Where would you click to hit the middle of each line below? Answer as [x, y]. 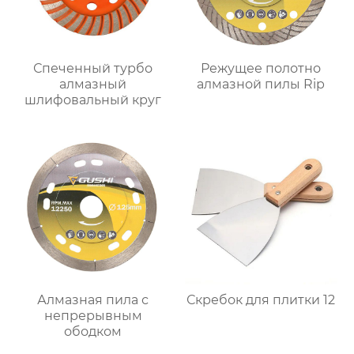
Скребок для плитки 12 [261, 299]
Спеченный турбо [93, 69]
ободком [93, 331]
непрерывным [93, 315]
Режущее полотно [261, 69]
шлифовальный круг [93, 100]
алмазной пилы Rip [261, 85]
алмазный [93, 85]
